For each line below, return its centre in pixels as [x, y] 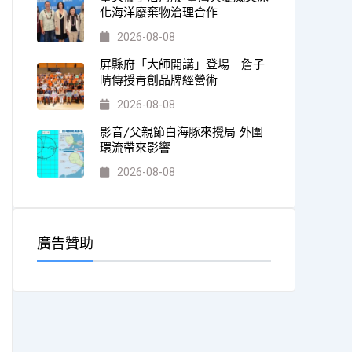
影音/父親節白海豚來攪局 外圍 [181, 132]
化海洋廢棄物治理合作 [158, 13]
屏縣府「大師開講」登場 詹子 [182, 64]
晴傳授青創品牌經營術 [158, 80]
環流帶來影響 [135, 148]
